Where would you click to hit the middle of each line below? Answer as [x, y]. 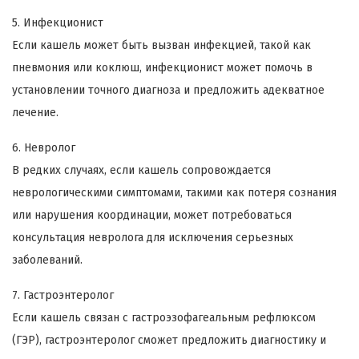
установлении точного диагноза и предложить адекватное [168, 90]
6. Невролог [44, 147]
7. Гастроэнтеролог [63, 295]
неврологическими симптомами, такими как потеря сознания [174, 192]
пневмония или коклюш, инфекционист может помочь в [162, 67]
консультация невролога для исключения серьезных [153, 237]
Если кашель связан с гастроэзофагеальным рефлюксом [164, 317]
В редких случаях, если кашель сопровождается [141, 170]
